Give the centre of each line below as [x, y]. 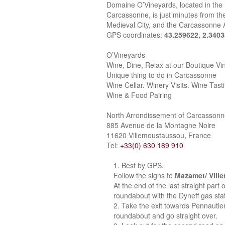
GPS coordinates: [135, 35]
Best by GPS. [143, 165]
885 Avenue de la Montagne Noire [161, 125]
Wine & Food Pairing [139, 95]
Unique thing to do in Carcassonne [161, 75]
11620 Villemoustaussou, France [159, 135]
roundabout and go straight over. [165, 215]
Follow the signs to [144, 175]
